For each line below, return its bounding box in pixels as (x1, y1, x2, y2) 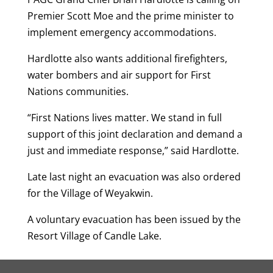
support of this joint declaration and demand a (27, 127, 243, 141)
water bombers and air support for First (27, 68, 211, 82)
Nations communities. (27, 84, 129, 98)
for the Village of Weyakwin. (27, 186, 153, 200)
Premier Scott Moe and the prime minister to (27, 9, 234, 23)
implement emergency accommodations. (27, 25, 216, 39)
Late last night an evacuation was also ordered (27, 169, 241, 183)
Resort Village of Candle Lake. (27, 229, 161, 243)
